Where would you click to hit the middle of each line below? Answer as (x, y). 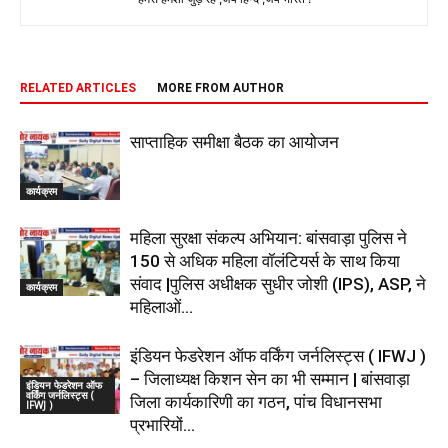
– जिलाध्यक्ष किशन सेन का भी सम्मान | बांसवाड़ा (270, 379)
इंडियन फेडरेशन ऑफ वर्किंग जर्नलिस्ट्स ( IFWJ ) (278, 356)
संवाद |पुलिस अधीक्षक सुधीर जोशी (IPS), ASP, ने (278, 284)
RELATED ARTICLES (78, 88)
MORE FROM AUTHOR (220, 88)
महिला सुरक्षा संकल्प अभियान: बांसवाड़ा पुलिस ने (268, 238)
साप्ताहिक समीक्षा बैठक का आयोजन (234, 142)
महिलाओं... (161, 307)
